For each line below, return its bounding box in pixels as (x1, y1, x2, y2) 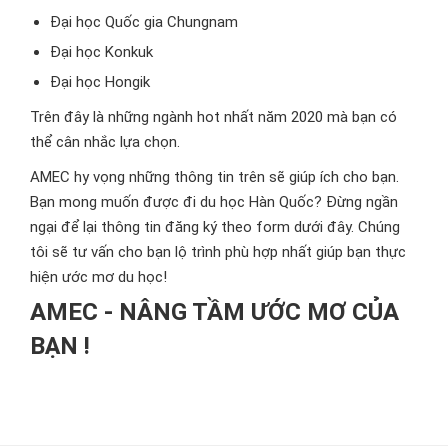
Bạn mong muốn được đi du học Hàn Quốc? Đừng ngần (30, 193, 398, 212)
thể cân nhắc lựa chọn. (30, 133, 180, 152)
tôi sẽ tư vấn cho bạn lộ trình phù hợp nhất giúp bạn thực (30, 243, 406, 262)
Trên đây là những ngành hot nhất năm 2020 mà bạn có (30, 108, 397, 127)
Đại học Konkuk (50, 43, 153, 62)
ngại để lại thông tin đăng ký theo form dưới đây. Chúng (30, 218, 400, 237)
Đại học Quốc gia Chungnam (50, 13, 238, 32)
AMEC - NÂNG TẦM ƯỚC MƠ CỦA (30, 298, 399, 327)
